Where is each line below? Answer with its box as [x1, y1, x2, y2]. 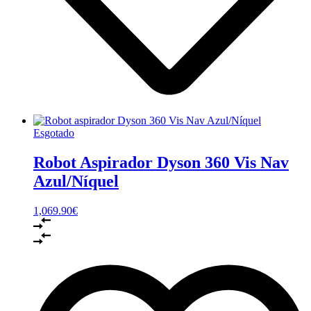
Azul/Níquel [33, 171, 119, 190]
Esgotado [33, 126, 74, 139]
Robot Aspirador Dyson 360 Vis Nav [33, 153, 289, 171]
